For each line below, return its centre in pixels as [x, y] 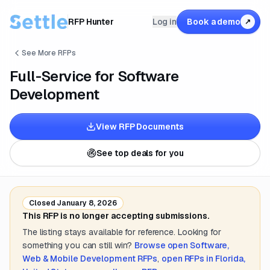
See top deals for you [140, 153]
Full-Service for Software [94, 76]
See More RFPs [49, 53]
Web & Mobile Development [79, 259]
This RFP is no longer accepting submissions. [116, 216]
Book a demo [214, 22]
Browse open [162, 245]
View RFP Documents [140, 127]
